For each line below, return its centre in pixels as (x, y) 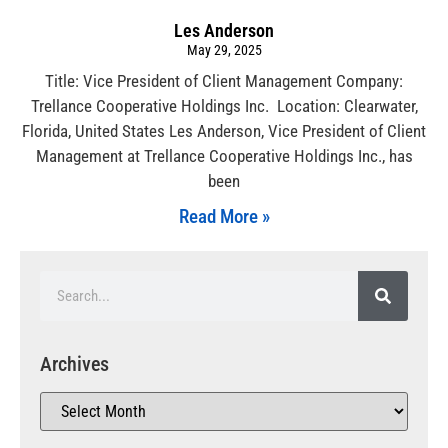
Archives (74, 363)
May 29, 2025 (224, 49)
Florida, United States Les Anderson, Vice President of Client (224, 130)
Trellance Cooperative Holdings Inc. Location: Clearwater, (224, 105)
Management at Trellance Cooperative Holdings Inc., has (224, 155)
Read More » (224, 216)
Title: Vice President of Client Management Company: (224, 80)
